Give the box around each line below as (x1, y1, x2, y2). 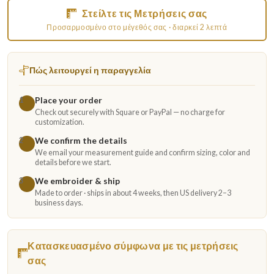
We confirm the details (35, 135, 127, 146)
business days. (35, 198, 83, 207)
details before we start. (35, 157, 111, 167)
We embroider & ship (35, 175, 120, 186)
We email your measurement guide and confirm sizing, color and (35, 147, 250, 157)
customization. (35, 117, 84, 127)
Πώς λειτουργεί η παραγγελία (29, 64, 151, 75)
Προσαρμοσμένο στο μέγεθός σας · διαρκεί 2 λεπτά (46, 23, 228, 32)
